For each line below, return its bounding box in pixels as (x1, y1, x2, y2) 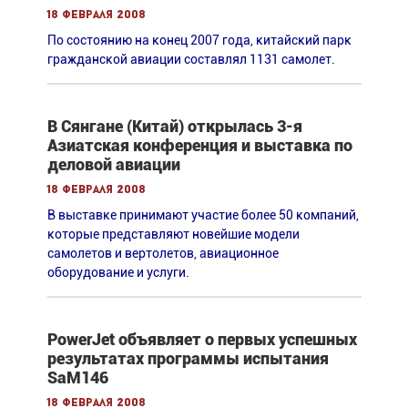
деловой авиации (46, 154, 180, 174)
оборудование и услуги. (46, 264, 189, 280)
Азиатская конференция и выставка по (46, 135, 352, 155)
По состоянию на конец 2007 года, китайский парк (46, 32, 352, 47)
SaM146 (46, 367, 108, 387)
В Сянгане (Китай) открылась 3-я (46, 116, 302, 136)
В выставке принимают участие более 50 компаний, (46, 207, 359, 222)
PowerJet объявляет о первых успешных (46, 329, 357, 349)
